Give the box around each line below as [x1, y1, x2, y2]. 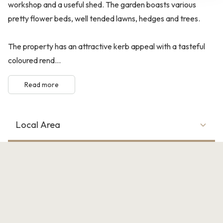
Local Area [16, 118, 60, 130]
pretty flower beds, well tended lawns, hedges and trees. [8, 13, 200, 23]
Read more [24, 80, 59, 89]
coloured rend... [8, 55, 61, 65]
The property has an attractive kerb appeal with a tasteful [8, 41, 205, 51]
